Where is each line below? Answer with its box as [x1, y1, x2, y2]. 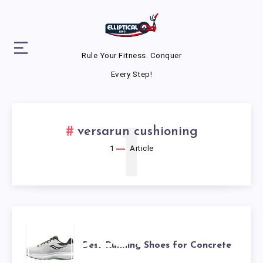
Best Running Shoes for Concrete [82, 241, 231, 251]
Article [127, 144, 154, 153]
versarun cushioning [77, 125, 198, 139]
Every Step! [110, 69, 153, 79]
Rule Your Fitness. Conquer [82, 50, 181, 60]
